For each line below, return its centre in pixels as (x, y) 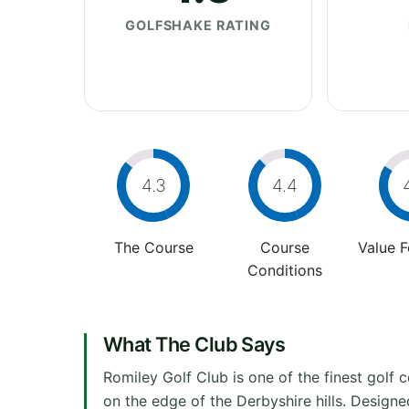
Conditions (284, 270)
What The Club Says (194, 344)
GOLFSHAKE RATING (198, 25)
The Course (153, 247)
